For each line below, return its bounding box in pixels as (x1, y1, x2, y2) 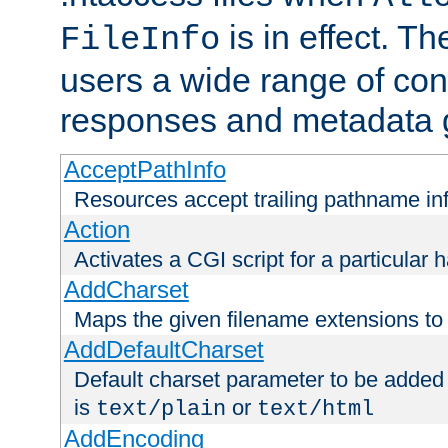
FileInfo (60, 21, 220, 60)
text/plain (96, 396, 226, 423)
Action (63, 216, 130, 244)
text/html (257, 396, 374, 423)
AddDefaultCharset (63, 336, 264, 364)
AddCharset (63, 276, 189, 304)
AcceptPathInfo (63, 156, 226, 184)
